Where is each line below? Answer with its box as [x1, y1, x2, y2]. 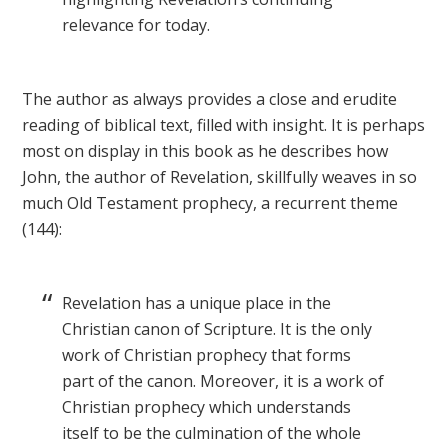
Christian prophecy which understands [62, 396, 352, 418]
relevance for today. [62, 14, 211, 36]
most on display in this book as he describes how [22, 140, 389, 162]
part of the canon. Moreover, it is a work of [62, 370, 385, 392]
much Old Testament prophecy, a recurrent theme [22, 192, 399, 214]
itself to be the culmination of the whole [62, 422, 362, 444]
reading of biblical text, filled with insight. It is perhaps [22, 114, 426, 136]
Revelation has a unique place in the [62, 292, 332, 314]
